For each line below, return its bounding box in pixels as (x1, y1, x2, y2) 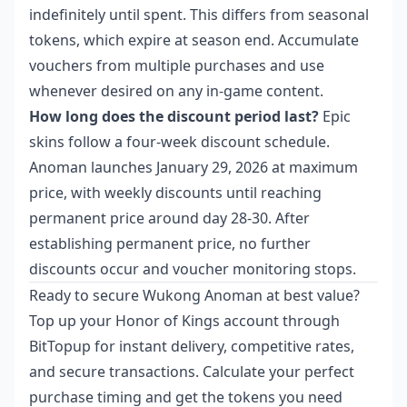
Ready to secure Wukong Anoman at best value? (29, 284, 360, 305)
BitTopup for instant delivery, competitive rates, (29, 335, 354, 356)
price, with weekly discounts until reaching (29, 182, 322, 203)
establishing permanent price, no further (29, 233, 311, 253)
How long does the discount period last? (29, 105, 319, 126)
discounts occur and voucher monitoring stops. (29, 258, 356, 279)
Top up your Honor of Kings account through (29, 310, 340, 331)
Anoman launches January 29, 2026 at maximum (29, 156, 358, 177)
